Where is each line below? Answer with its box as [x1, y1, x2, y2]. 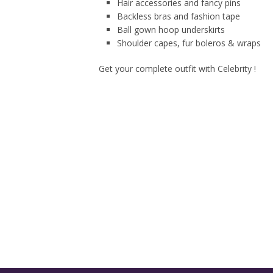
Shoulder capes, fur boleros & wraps [117, 37, 261, 49]
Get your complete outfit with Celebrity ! [99, 63, 256, 74]
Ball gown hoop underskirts [117, 24, 225, 35]
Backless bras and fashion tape [117, 10, 240, 22]
